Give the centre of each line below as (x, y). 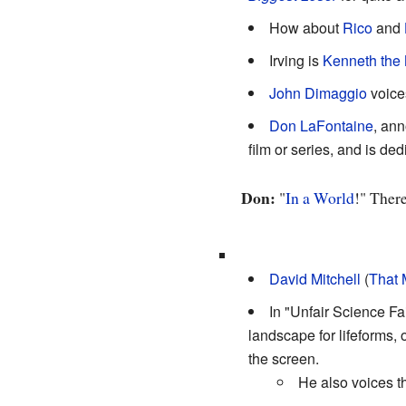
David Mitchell (314, 278)
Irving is (295, 60)
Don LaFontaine (321, 126)
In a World (319, 198)
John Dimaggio (318, 93)
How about (305, 28)
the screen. (283, 358)
